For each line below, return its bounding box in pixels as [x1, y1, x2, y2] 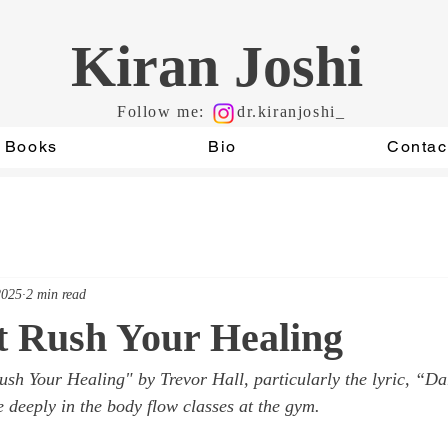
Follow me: [117, 103, 205, 120]
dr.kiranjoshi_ [237, 103, 346, 120]
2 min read [26, 286, 86, 302]
